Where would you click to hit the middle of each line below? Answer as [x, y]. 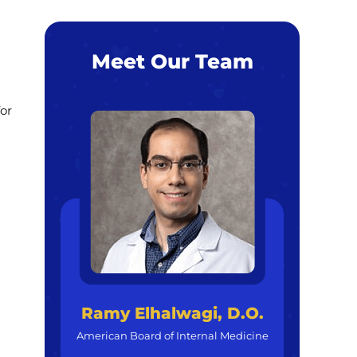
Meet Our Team [172, 61]
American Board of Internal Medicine [172, 335]
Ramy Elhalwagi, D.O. [172, 313]
